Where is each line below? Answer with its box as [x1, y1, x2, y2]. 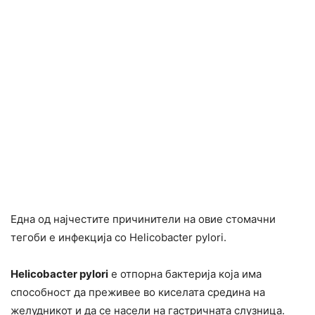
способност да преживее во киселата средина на [11, 285, 265, 299]
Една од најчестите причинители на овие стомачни [11, 212, 276, 226]
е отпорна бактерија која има [108, 266, 262, 281]
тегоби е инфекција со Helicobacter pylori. [11, 230, 226, 244]
